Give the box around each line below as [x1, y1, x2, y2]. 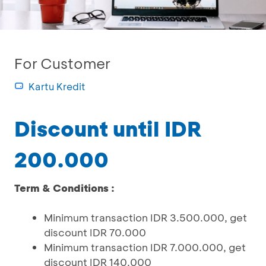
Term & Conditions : [14, 181, 115, 194]
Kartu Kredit [28, 80, 85, 93]
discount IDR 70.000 [44, 226, 146, 239]
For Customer [14, 54, 110, 72]
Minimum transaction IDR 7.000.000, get [44, 240, 246, 254]
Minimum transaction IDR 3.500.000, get [44, 211, 247, 224]
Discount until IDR [14, 115, 202, 142]
